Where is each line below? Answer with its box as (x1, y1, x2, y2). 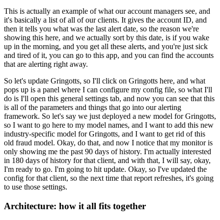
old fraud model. (4, 138, 55, 147)
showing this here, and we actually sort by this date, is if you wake (4, 33, 209, 42)
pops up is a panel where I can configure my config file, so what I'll (4, 85, 212, 94)
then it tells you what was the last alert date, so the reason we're (4, 25, 199, 33)
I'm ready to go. (4, 165, 53, 174)
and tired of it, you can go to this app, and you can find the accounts (4, 51, 214, 60)
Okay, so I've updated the (128, 165, 207, 174)
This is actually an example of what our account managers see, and (4, 7, 210, 16)
